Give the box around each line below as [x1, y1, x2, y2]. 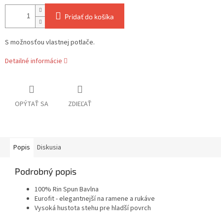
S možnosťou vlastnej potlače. [5, 37, 95, 48]
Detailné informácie [5, 56, 62, 67]
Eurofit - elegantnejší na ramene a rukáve [35, 194, 155, 204]
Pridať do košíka [65, 12, 114, 21]
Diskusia [37, 143, 61, 153]
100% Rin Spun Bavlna [35, 184, 99, 195]
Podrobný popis [15, 166, 76, 177]
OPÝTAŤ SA [15, 99, 48, 110]
